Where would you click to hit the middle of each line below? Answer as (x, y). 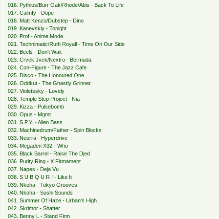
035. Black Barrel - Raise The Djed (49, 154)
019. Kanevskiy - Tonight (37, 29)
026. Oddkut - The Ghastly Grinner (49, 83)
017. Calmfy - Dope (31, 13)
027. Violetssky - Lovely (36, 91)
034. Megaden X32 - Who (38, 146)
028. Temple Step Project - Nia (44, 99)
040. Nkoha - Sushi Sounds (40, 193)
